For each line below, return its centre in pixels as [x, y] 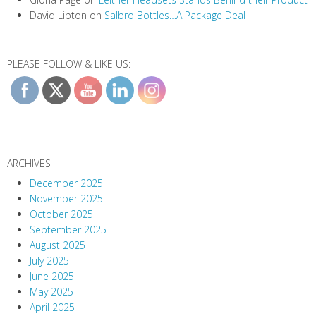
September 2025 [68, 230]
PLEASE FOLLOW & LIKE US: [69, 64]
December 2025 [66, 183]
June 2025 [52, 276]
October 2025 [61, 214]
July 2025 [49, 261]
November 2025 [66, 199]
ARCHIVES [29, 164]
